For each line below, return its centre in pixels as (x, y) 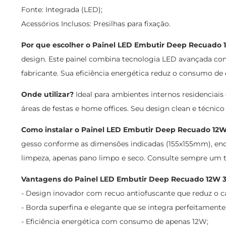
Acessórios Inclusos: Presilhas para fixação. (96, 24)
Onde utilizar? (47, 94)
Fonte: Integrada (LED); (62, 10)
